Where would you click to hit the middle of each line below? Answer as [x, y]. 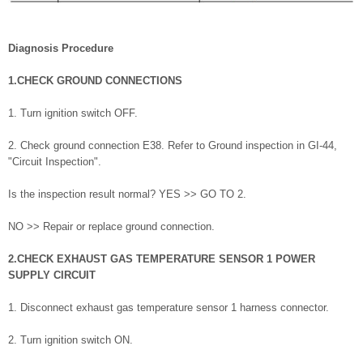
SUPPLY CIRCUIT [52, 275]
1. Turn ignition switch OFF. [73, 113]
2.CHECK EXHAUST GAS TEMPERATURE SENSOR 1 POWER [162, 259]
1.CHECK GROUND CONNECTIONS [95, 81]
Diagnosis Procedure [61, 49]
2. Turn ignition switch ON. [70, 340]
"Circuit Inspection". [55, 162]
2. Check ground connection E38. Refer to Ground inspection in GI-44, [173, 146]
